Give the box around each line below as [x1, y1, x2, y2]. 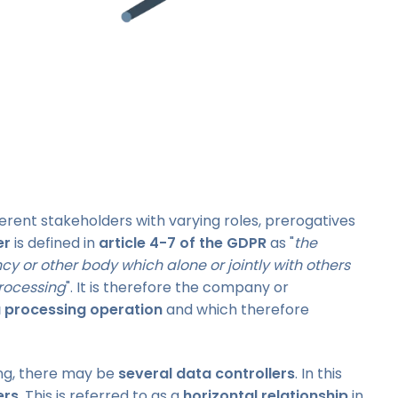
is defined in [11, 232, 99, 253]
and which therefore [163, 298, 309, 320]
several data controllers [118, 362, 295, 384]
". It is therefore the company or [66, 276, 289, 298]
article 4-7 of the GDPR [99, 232, 267, 253]
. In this [295, 362, 342, 384]
